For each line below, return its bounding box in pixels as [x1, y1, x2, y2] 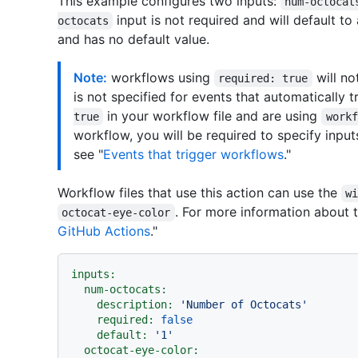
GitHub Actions [58, 222, 150, 239]
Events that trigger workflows [103, 145, 284, 162]
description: [97, 297, 173, 311]
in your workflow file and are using [103, 107, 322, 124]
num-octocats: [84, 282, 167, 296]
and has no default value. [58, 30, 209, 47]
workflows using [107, 69, 214, 86]
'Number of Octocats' [180, 297, 308, 311]
